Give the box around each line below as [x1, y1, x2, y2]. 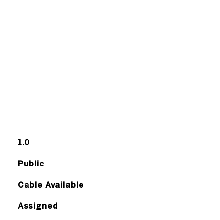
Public [17, 159, 44, 168]
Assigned [17, 201, 58, 210]
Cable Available [17, 180, 84, 189]
